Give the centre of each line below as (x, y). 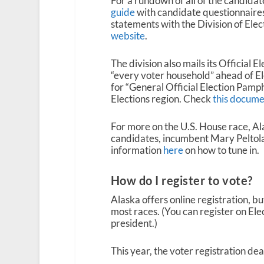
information (137, 150)
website (128, 35)
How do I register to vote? (181, 180)
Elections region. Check (161, 99)
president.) (134, 223)
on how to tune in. (221, 150)
